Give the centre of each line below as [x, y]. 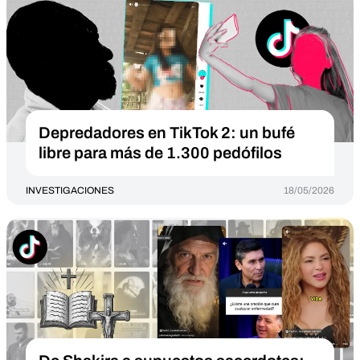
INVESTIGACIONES [70, 190]
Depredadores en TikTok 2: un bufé [167, 133]
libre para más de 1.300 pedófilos [160, 153]
